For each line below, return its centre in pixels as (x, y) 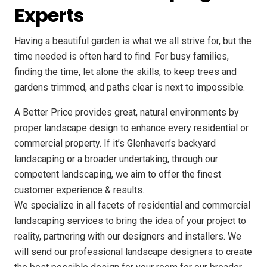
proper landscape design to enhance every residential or (131, 128)
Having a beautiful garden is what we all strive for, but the (133, 41)
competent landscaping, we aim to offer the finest (118, 174)
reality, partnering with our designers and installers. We (128, 236)
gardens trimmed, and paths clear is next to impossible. (130, 87)
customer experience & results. (79, 190)
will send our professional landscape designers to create (133, 252)
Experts (49, 15)
